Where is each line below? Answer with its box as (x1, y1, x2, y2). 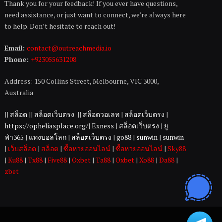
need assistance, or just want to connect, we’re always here (4, 9, 186, 19)
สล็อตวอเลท (83, 109, 120, 119)
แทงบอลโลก (29, 132, 67, 142)
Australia (4, 87, 34, 97)
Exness (92, 120, 114, 130)
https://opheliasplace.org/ (4, 120, 89, 130)
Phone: (4, 54, 31, 64)
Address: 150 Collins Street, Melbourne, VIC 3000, (4, 76, 159, 86)
